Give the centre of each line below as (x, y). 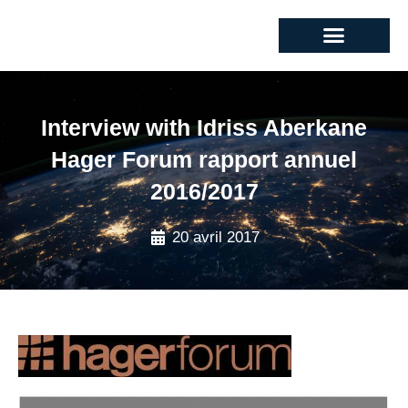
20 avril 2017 (216, 237)
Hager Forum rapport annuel (204, 159)
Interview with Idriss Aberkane (204, 127)
